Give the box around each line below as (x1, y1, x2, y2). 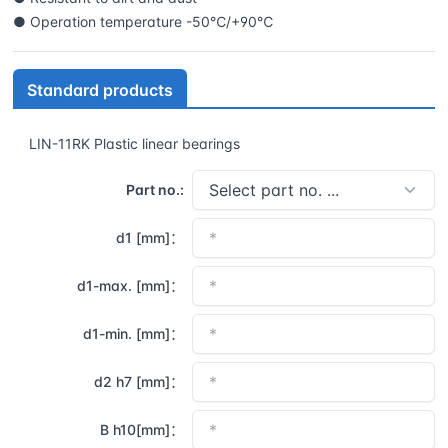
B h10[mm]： (100, 420, 185, 438)
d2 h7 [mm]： (94, 372, 185, 390)
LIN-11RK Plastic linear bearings (29, 134, 240, 152)
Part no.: (126, 180, 185, 198)
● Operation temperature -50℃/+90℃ (13, 12, 273, 30)
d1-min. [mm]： (83, 324, 185, 342)
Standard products (27, 79, 173, 100)
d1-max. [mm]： (77, 276, 185, 294)
